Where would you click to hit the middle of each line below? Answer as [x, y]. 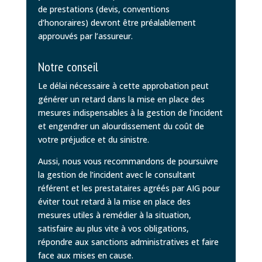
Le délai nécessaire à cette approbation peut [123, 85]
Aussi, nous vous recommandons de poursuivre [128, 161]
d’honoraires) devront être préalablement [117, 22]
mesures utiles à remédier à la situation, [114, 215]
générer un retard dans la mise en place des [121, 99]
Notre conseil [68, 66]
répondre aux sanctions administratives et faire [128, 242]
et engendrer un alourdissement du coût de [121, 126]
